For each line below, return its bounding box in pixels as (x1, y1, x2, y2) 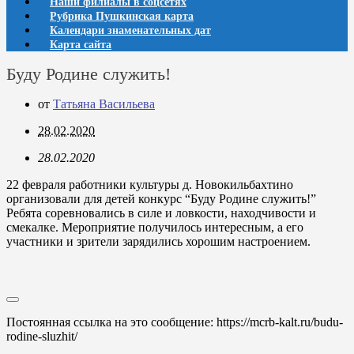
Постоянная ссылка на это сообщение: (6, 315, 217, 329)
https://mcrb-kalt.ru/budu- (217, 315, 343, 329)
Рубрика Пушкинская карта (50, 10, 194, 22)
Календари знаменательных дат (50, 24, 211, 36)
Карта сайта (50, 39, 111, 51)
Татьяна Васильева (53, 97, 155, 111)
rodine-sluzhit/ (6, 330, 77, 343)
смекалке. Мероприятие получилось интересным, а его (6, 220, 303, 234)
